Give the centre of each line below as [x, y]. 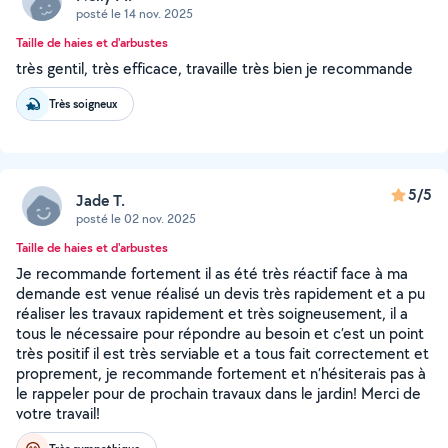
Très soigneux [83, 103]
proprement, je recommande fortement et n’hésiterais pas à [221, 373]
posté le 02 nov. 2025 [136, 218]
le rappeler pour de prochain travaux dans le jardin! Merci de [218, 393]
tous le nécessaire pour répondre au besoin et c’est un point [220, 333]
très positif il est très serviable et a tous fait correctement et [222, 353]
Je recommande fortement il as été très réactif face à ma [212, 273]
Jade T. [100, 200]
